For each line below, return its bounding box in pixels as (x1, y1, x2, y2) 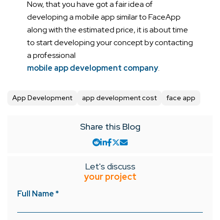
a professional (27, 50, 76, 60)
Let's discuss (84, 160, 136, 172)
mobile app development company (27, 62, 158, 73)
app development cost (82, 93, 157, 102)
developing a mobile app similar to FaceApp (27, 11, 181, 22)
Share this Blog (80, 120, 140, 132)
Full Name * (17, 188, 59, 199)
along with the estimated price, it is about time (27, 24, 188, 35)
